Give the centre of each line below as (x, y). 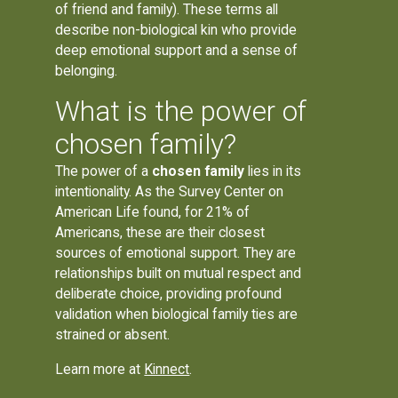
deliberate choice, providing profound (169, 294)
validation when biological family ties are (177, 314)
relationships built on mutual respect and (179, 274)
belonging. (87, 71)
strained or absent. (113, 335)
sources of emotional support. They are (176, 253)
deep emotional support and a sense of (177, 51)
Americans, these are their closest (160, 233)
